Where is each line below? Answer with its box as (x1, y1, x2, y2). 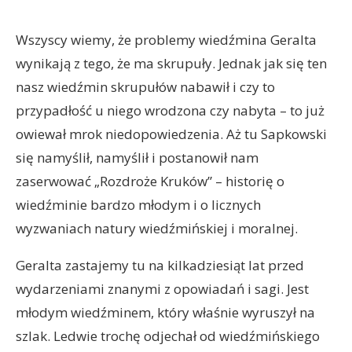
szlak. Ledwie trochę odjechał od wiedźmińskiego (16, 327, 320, 345)
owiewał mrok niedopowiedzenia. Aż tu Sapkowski (16, 125, 327, 143)
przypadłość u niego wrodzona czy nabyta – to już (16, 101, 324, 119)
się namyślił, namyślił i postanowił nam (16, 148, 258, 167)
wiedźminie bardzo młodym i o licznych (16, 196, 261, 214)
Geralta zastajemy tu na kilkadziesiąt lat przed (16, 256, 304, 274)
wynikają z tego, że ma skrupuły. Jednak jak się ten (16, 54, 327, 72)
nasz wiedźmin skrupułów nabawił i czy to (16, 78, 275, 96)
